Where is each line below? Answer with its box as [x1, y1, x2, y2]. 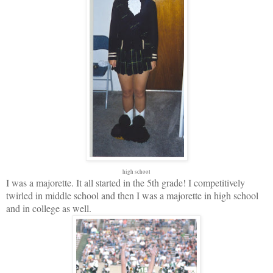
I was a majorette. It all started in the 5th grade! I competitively [6, 175, 245, 189]
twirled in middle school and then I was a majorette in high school [6, 188, 258, 202]
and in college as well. [6, 201, 94, 214]
